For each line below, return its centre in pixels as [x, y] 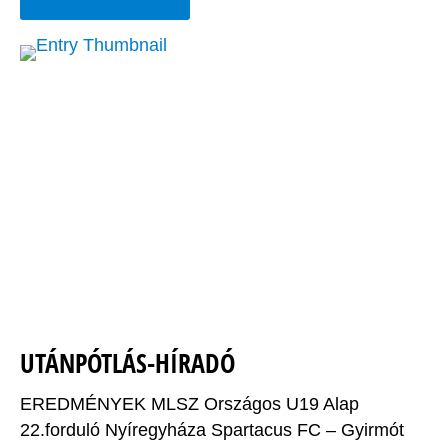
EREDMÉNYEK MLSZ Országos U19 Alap [189, 404]
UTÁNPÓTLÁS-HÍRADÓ [127, 363]
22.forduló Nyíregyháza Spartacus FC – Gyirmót [212, 430]
